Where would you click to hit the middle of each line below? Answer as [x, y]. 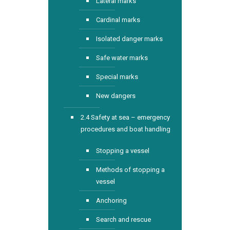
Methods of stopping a [130, 170]
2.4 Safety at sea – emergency [125, 117]
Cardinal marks [118, 20]
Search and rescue [123, 219]
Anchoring [111, 200]
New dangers [116, 96]
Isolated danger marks [129, 39]
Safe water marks [122, 58]
